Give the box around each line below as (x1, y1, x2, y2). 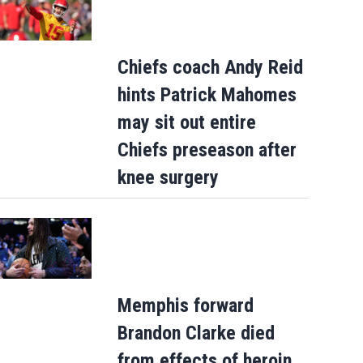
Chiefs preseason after (117, 139, 297, 162)
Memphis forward (117, 293, 254, 317)
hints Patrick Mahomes (117, 83, 297, 107)
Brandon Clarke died (117, 321, 275, 344)
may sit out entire (117, 111, 256, 135)
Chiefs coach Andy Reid (117, 56, 303, 79)
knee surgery (117, 166, 219, 190)
